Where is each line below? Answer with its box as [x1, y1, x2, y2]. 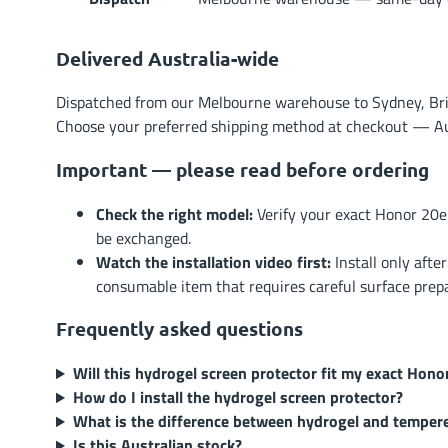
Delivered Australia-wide [56, 45, 279, 71]
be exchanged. [96, 225, 191, 250]
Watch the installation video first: [96, 249, 331, 274]
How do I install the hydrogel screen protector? [72, 385, 403, 410]
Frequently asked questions [56, 316, 303, 342]
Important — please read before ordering [56, 157, 429, 183]
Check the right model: [96, 201, 253, 226]
